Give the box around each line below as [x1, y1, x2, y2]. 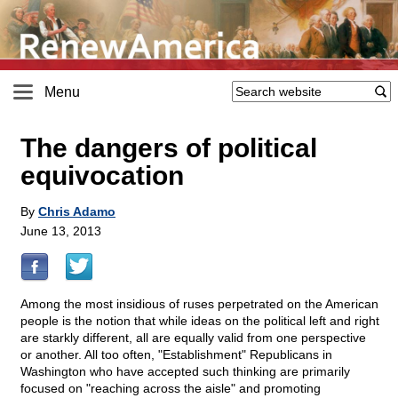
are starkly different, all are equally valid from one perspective [20, 330, 366, 346]
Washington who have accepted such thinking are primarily [20, 364, 350, 379]
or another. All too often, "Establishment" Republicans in [20, 347, 332, 362]
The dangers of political [20, 133, 317, 163]
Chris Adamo [38, 204, 115, 219]
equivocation [20, 161, 184, 191]
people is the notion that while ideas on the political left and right [20, 314, 379, 329]
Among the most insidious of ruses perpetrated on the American [20, 297, 378, 312]
